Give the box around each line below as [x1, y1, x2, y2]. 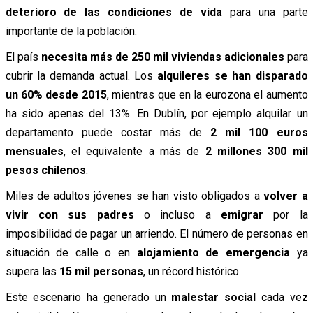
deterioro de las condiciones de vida [5, 6, 222, 20]
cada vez [256, 291, 308, 305]
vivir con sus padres [5, 208, 134, 222]
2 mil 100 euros [210, 126, 308, 140]
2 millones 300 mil [205, 145, 308, 159]
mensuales [5, 145, 64, 159]
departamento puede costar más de [5, 126, 211, 140]
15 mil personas [59, 265, 143, 279]
